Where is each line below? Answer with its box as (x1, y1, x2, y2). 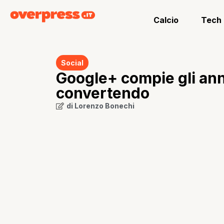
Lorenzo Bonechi (74, 101, 134, 110)
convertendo (56, 84, 149, 102)
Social (61, 58, 83, 67)
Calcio (153, 15, 179, 25)
